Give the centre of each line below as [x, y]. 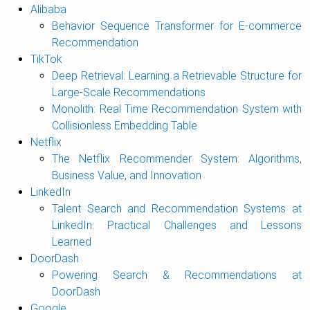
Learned [72, 242]
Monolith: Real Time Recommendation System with [177, 109]
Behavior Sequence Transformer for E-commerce [177, 26]
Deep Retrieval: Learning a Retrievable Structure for [177, 76]
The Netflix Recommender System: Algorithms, [177, 159]
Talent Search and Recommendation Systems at [177, 209]
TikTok [46, 59]
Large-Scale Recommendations [129, 92]
